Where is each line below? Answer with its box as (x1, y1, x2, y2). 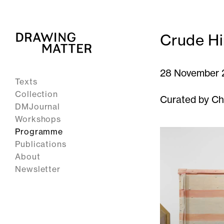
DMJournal (15, 101, 60, 111)
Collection (15, 89, 58, 99)
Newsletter (15, 164, 60, 174)
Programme (15, 126, 63, 136)
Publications (15, 139, 66, 149)
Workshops (15, 114, 61, 124)
